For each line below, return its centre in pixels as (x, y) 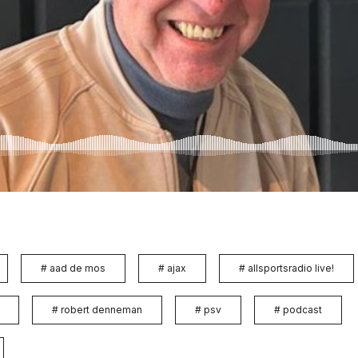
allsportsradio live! (291, 268)
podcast (302, 309)
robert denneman (101, 309)
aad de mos (78, 268)
